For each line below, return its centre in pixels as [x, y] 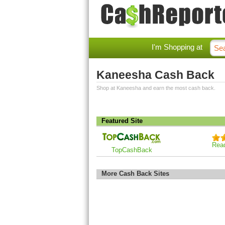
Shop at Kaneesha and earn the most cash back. [156, 88]
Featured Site [122, 121]
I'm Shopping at [177, 47]
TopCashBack [132, 150]
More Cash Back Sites [135, 174]
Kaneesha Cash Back [155, 75]
